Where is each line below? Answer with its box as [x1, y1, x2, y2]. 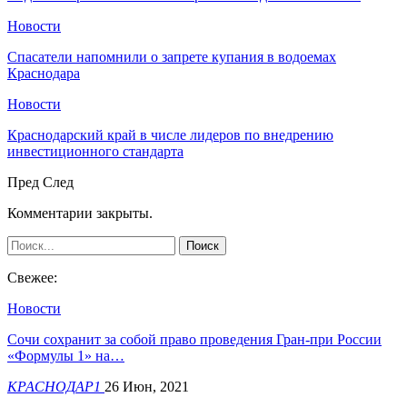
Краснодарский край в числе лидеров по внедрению [7, 126, 333, 143]
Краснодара [7, 65, 80, 81]
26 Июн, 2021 [104, 378, 189, 394]
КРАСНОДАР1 [7, 378, 104, 394]
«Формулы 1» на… [7, 347, 124, 363]
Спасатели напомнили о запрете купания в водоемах [7, 48, 336, 65]
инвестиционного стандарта [7, 143, 184, 159]
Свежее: [7, 269, 57, 285]
